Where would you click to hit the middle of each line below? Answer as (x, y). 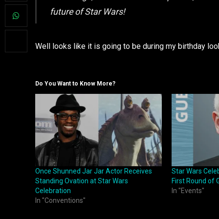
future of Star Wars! (87, 11)
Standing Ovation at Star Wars (82, 181)
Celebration (53, 191)
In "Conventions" (60, 201)
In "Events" (188, 191)
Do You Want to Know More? (75, 84)
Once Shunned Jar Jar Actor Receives (94, 171)
